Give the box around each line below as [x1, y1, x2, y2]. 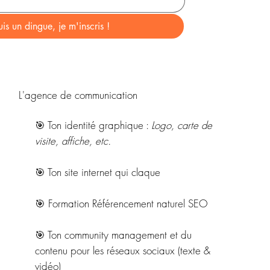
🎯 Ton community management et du [35, 227, 195, 242]
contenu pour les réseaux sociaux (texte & [35, 243, 211, 257]
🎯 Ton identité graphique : [35, 118, 152, 132]
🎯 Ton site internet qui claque [35, 165, 161, 179]
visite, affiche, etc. [35, 133, 111, 148]
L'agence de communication [18, 88, 137, 102]
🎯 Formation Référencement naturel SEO [35, 196, 209, 210]
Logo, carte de [151, 118, 213, 132]
